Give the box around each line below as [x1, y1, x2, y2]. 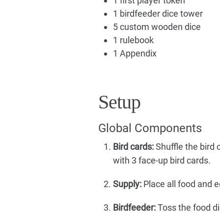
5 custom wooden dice [112, 22, 201, 32]
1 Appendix [112, 48, 157, 59]
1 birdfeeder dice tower [112, 8, 203, 19]
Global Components [98, 121, 202, 136]
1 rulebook [112, 35, 154, 46]
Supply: [112, 179, 141, 190]
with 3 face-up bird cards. [112, 155, 211, 166]
